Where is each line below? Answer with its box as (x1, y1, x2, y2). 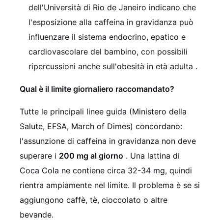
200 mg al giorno (59, 151, 123, 161)
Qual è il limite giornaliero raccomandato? (20, 84, 174, 94)
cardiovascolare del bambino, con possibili (28, 47, 188, 57)
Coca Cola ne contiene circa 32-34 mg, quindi (20, 165, 192, 176)
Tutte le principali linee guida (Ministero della (20, 107, 187, 117)
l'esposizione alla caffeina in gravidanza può (28, 17, 193, 27)
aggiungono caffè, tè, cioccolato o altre (20, 195, 167, 205)
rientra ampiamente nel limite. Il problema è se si (20, 180, 200, 191)
